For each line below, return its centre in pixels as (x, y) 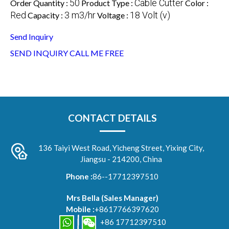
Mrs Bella (83, 198)
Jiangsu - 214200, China (121, 159)
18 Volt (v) (150, 15)
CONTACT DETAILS (112, 118)
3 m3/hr (80, 15)
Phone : (79, 176)
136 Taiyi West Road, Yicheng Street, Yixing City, (121, 147)
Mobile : (80, 209)
